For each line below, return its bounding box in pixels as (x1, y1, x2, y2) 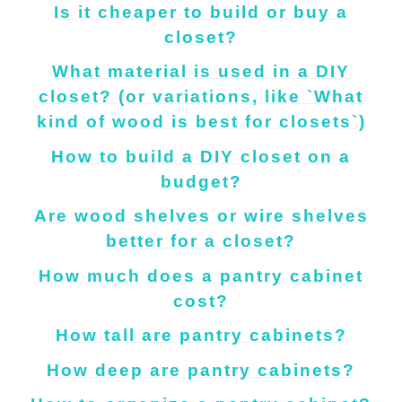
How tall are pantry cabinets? (55, 326, 347, 345)
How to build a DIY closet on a (51, 146, 351, 166)
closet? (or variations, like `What (39, 87, 363, 107)
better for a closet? (106, 232, 296, 251)
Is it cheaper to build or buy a (54, 2, 348, 22)
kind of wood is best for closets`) (36, 112, 366, 132)
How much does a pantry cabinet (39, 266, 363, 285)
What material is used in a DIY (52, 62, 350, 82)
